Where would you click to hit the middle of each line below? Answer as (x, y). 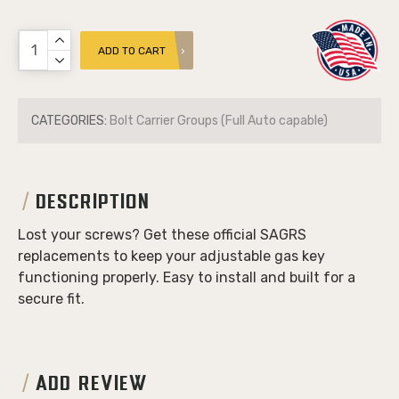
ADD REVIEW (93, 385)
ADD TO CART (132, 51)
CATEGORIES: (69, 121)
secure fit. (51, 299)
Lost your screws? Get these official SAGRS (162, 235)
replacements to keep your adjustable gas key (171, 256)
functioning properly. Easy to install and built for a (187, 277)
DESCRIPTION (94, 204)
